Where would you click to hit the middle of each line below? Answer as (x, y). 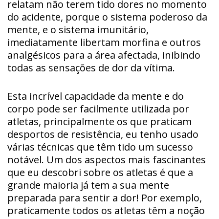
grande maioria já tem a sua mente (88, 185)
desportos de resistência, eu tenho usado (103, 134)
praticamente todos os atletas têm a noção (106, 210)
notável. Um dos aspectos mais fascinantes (107, 159)
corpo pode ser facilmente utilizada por (98, 109)
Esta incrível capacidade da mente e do (96, 96)
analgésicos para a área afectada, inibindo (104, 55)
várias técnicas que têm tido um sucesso (100, 147)
